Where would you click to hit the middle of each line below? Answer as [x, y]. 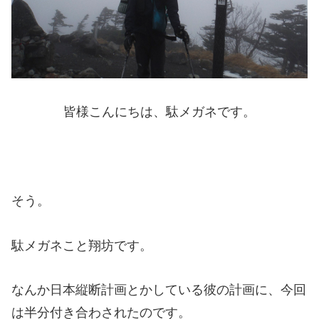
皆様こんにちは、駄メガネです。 [159, 111]
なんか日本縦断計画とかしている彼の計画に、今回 [159, 290]
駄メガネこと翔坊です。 [82, 245]
